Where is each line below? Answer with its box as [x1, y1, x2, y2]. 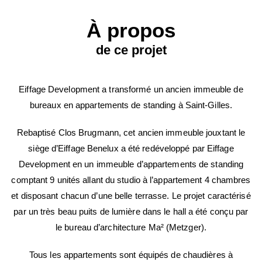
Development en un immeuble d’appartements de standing [18, 159, 244, 169]
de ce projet [95, 43, 167, 57]
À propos [87, 19, 175, 42]
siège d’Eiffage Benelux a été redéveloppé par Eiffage [28, 143, 234, 153]
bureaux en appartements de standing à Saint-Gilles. [29, 100, 233, 110]
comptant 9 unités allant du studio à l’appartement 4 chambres [11, 175, 251, 185]
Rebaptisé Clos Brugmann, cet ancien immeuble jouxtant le [16, 127, 246, 137]
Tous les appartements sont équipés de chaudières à [29, 250, 233, 260]
